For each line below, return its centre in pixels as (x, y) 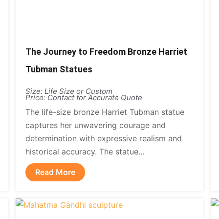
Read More (55, 172)
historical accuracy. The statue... (85, 152)
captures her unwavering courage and (96, 125)
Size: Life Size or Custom (69, 91)
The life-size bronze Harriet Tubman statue (105, 112)
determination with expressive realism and (104, 138)
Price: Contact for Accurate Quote (84, 98)
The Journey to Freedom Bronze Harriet (107, 52)
